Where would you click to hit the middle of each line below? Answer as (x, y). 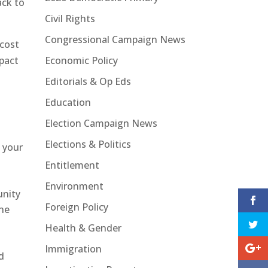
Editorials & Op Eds (88, 81)
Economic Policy (81, 60)
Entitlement (72, 165)
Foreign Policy (76, 207)
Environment (74, 186)
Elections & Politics (88, 144)
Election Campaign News (101, 123)
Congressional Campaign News (115, 39)
